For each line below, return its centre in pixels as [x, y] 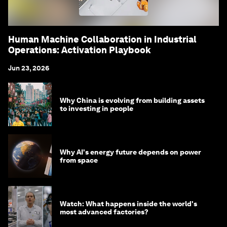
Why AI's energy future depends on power [130, 152]
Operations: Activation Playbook [80, 50]
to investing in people [97, 108]
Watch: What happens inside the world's [128, 203]
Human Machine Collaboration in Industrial [102, 39]
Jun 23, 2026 [29, 68]
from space [79, 160]
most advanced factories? [104, 212]
